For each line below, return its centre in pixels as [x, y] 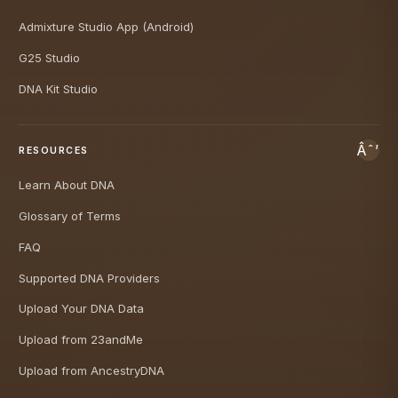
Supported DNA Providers [89, 278]
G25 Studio [49, 57]
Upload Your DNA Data [81, 309]
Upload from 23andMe [81, 340]
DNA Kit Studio [58, 88]
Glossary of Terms [70, 216]
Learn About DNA [67, 185]
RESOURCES [54, 150]
